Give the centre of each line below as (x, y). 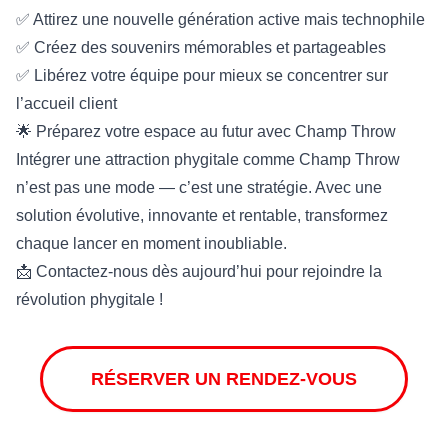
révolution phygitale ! (89, 300)
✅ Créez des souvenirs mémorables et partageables (201, 48)
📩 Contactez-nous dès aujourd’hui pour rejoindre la (199, 272)
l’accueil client (66, 104)
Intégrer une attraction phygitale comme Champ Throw (208, 160)
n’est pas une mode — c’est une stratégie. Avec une (199, 188)
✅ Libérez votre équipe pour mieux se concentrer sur (202, 76)
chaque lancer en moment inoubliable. (151, 244)
